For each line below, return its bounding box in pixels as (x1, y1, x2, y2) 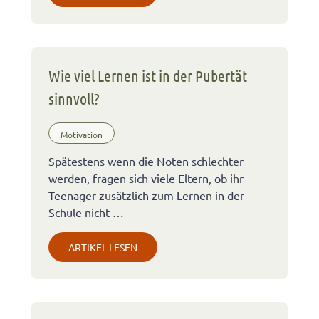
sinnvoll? (48, 89, 100, 108)
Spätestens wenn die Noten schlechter (48, 153, 244, 168)
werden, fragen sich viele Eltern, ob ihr (48, 170, 244, 185)
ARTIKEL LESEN (68, 240, 137, 253)
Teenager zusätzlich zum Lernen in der (48, 187, 244, 202)
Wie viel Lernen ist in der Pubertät (48, 66, 247, 85)
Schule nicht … (48, 204, 124, 219)
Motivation (61, 129, 103, 141)
